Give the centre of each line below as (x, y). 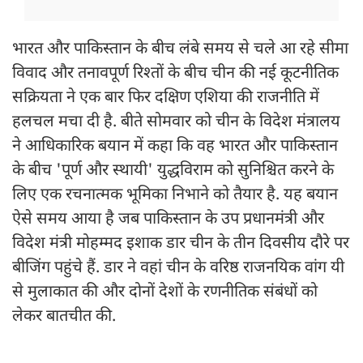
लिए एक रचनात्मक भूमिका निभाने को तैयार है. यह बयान (175, 196)
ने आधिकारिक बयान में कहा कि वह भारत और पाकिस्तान (175, 147)
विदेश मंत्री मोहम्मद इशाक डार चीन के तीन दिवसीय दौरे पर (181, 244)
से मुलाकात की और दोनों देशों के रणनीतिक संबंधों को (165, 293)
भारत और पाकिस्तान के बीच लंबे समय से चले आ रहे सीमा (180, 50)
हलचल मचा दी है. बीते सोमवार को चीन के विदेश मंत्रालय (176, 123)
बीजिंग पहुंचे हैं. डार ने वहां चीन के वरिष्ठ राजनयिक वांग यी (178, 269)
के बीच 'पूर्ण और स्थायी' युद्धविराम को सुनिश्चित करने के (173, 171)
